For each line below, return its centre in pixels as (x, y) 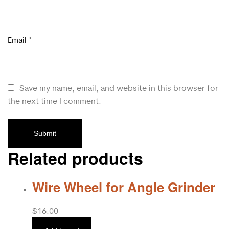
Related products (75, 158)
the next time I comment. (54, 100)
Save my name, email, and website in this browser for (119, 88)
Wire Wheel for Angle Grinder (124, 187)
